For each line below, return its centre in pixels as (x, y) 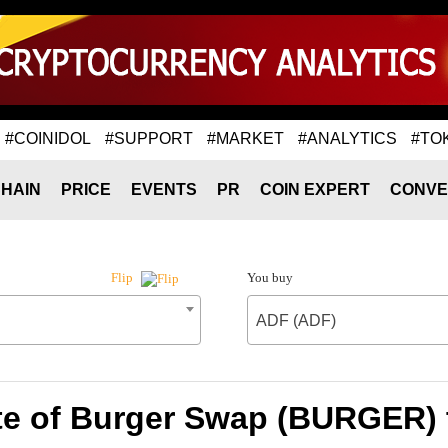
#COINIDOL (48, 138)
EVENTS (164, 189)
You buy (269, 277)
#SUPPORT (149, 138)
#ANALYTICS (347, 138)
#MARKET (245, 138)
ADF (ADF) (295, 320)
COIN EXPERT (315, 189)
